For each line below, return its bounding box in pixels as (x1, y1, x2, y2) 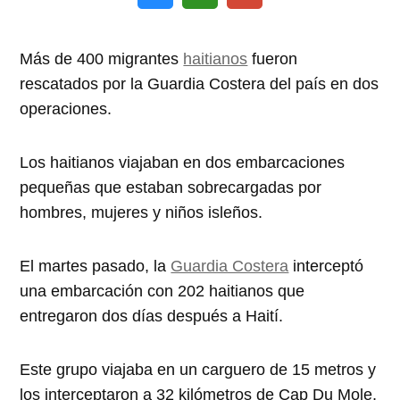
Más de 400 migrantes (20, 49, 184, 68)
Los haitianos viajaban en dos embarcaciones (20, 153, 346, 171)
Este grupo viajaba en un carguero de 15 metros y (20, 360, 377, 379)
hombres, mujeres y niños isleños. (20, 203, 263, 221)
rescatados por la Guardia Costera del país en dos (20, 74, 379, 93)
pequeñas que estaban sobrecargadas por (20, 178, 322, 196)
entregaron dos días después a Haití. (20, 306, 284, 325)
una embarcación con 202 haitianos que (20, 281, 305, 300)
